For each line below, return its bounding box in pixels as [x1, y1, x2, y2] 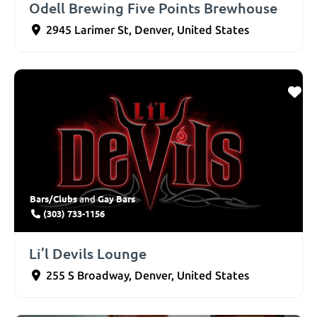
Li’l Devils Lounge [29, 243, 146, 263]
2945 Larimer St [46, 23, 129, 38]
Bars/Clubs [30, 192, 77, 204]
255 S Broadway [46, 268, 129, 282]
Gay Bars [98, 192, 135, 204]
